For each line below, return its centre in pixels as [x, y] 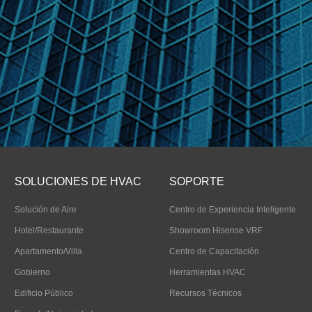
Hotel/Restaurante [49, 231]
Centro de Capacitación [214, 251]
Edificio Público [44, 293]
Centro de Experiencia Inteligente [233, 210]
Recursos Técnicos [205, 293]
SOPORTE [197, 181]
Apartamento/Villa [48, 251]
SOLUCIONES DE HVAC [78, 181]
